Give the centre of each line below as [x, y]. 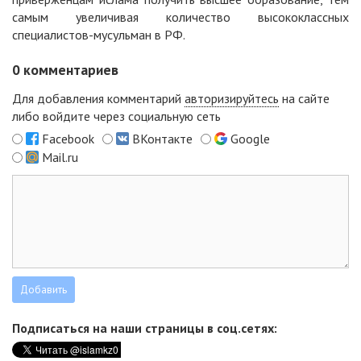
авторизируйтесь [232, 99]
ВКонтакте [162, 139]
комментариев [69, 70]
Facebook [68, 139]
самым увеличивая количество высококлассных [180, 17]
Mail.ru [60, 158]
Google [250, 139]
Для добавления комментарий [98, 99]
